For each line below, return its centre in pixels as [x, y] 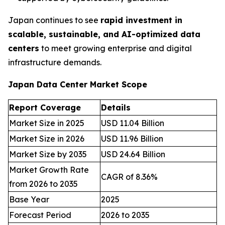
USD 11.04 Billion [133, 123]
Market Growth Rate [49, 170]
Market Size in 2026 [47, 138]
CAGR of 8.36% [129, 177]
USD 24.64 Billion [133, 154]
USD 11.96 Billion [132, 138]
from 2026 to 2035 [43, 184]
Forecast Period [40, 215]
